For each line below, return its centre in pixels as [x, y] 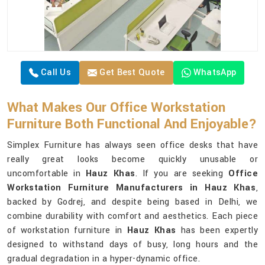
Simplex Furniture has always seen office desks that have [132, 146]
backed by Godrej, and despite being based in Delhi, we [132, 202]
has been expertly [217, 231]
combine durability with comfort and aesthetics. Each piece [132, 216]
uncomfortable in [46, 174]
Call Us [55, 73]
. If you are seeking [182, 174]
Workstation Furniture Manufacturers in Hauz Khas [132, 188]
